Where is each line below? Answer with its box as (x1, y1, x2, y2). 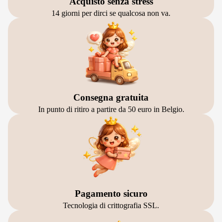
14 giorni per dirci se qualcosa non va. (52, 9, 170, 17)
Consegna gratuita (73, 92, 149, 103)
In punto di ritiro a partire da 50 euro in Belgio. (38, 105, 184, 113)
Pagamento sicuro (74, 188, 148, 199)
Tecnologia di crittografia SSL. (63, 201, 159, 210)
